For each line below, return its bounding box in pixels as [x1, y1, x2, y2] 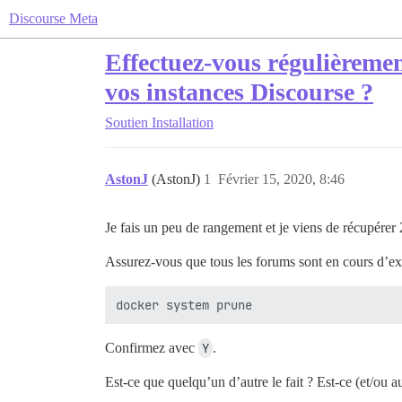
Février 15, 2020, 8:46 [218, 171, 345, 187]
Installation [152, 115, 214, 130]
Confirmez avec [105, 340, 198, 355]
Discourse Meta [9, 11, 98, 26]
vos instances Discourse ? [105, 78, 373, 106]
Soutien [105, 115, 148, 130]
